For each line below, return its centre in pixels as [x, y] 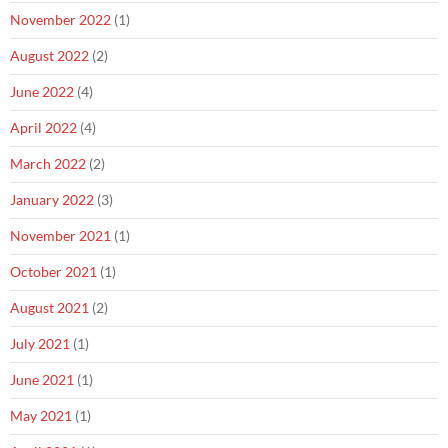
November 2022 [60, 19]
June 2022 [42, 91]
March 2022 [48, 163]
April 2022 [43, 127]
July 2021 [40, 343]
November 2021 [60, 235]
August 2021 [49, 307]
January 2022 [52, 199]
